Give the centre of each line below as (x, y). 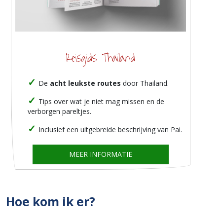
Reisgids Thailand (101, 58)
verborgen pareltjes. (59, 111)
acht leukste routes (85, 83)
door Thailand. (145, 83)
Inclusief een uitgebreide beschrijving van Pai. (110, 130)
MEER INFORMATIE (100, 154)
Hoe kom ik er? (51, 202)
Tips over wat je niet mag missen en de (101, 102)
